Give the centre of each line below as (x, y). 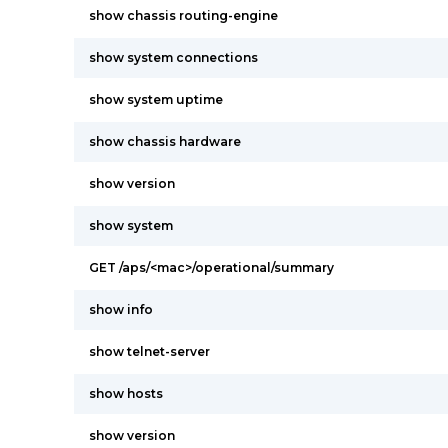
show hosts (126, 393)
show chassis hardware (165, 141)
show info (121, 309)
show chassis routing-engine (183, 15)
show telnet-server (149, 351)
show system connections (173, 57)
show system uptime (156, 99)
